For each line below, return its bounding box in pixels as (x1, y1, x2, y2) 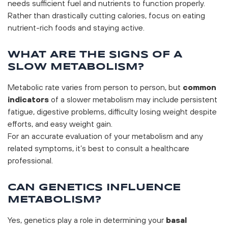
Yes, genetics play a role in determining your (8, 215, 166, 224)
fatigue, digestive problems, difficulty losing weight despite (8, 106, 217, 116)
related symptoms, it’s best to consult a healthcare (8, 143, 189, 153)
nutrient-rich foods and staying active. (8, 22, 145, 32)
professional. (8, 155, 53, 165)
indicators (8, 94, 49, 104)
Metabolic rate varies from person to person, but (8, 82, 181, 92)
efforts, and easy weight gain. (8, 119, 112, 128)
